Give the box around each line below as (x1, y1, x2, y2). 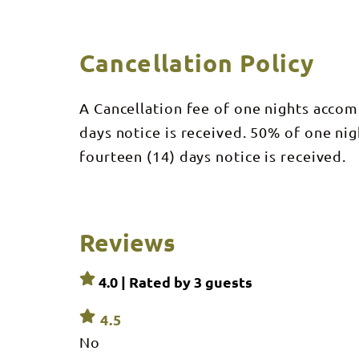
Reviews (79, 228, 175, 258)
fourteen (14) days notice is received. (79, 147, 347, 165)
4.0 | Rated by (95, 272, 194, 292)
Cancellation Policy (79, 48, 314, 79)
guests (202, 272, 252, 292)
